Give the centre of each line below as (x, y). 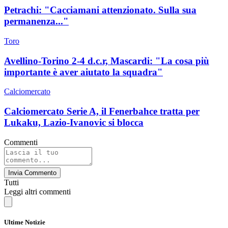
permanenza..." (36, 21)
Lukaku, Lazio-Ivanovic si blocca (74, 122)
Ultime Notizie (25, 222)
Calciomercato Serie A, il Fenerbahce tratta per (102, 111)
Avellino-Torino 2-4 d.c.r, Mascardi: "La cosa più (107, 61)
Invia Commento (32, 173)
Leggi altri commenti (37, 191)
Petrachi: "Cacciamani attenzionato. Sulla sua (100, 10)
